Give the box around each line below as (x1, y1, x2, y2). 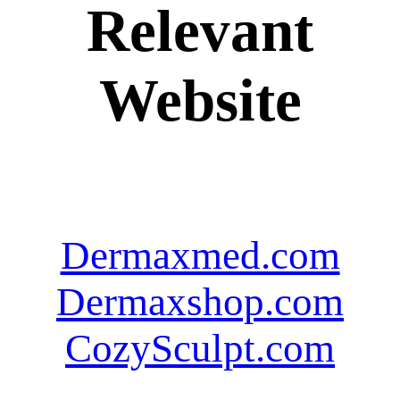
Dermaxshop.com (56, 279, 344, 324)
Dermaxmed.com (60, 232, 340, 278)
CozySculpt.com (65, 325, 335, 371)
